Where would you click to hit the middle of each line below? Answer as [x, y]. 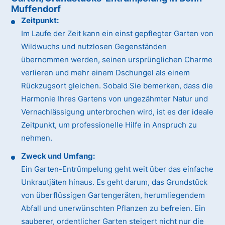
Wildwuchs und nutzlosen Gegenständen [94, 47]
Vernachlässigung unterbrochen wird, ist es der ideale [118, 112]
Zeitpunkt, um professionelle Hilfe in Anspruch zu [109, 125]
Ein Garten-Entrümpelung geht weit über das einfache [118, 169]
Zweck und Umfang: [58, 156]
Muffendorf [36, 9]
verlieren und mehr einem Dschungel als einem [106, 73]
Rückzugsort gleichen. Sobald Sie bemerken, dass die [117, 86]
